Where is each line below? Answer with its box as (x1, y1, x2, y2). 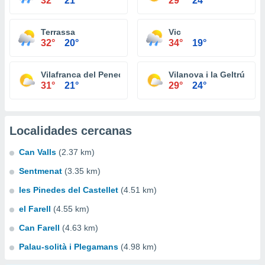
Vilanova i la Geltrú (169, 70, 245, 79)
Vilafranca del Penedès (41, 70, 133, 79)
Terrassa (41, 27, 75, 37)
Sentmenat (19, 166, 62, 176)
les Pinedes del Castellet (19, 185, 118, 195)
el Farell (19, 204, 51, 214)
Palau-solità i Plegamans (19, 242, 118, 251)
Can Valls (19, 147, 56, 157)
